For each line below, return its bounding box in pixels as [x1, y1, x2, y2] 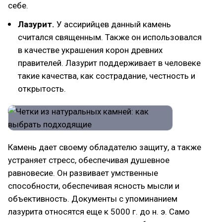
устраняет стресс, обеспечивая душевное [8, 155, 169, 165]
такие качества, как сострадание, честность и [18, 71, 195, 81]
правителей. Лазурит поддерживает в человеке [18, 58, 201, 68]
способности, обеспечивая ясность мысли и [8, 181, 179, 191]
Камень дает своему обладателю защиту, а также [8, 142, 201, 152]
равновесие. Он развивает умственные [8, 168, 158, 178]
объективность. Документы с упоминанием [8, 194, 177, 204]
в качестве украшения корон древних [18, 45, 163, 55]
